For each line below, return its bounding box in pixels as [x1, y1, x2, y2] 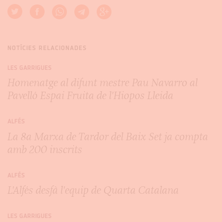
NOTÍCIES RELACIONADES [7, 44, 87, 53]
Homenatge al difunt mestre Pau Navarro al [7, 76, 198, 90]
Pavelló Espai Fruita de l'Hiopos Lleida [7, 89, 173, 103]
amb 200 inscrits [7, 142, 82, 156]
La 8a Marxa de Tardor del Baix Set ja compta [7, 129, 208, 143]
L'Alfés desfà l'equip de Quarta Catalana [7, 183, 179, 197]
